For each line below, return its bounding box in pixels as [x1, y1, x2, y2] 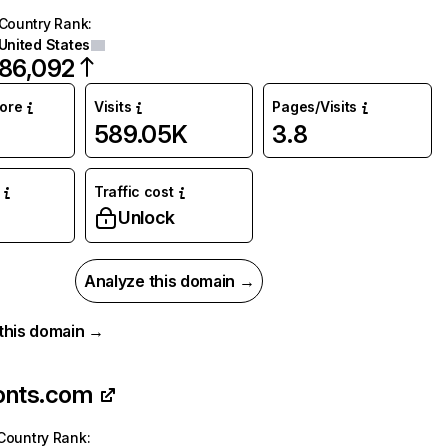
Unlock [117, 207, 175, 228]
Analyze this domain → [84, 271, 255, 291]
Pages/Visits [272, 98, 358, 115]
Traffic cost [93, 183, 174, 200]
